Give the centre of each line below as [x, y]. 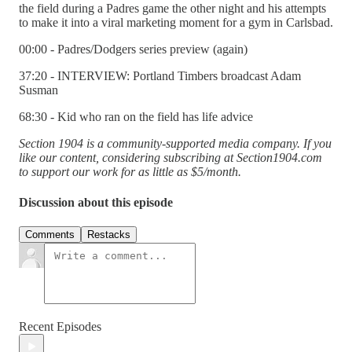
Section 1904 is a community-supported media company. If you [175, 143]
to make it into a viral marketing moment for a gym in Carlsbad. [176, 22]
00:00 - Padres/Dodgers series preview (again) [133, 49]
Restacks [109, 235]
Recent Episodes [60, 327]
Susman [38, 90]
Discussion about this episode [96, 203]
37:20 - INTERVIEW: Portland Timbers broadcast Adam [160, 75]
